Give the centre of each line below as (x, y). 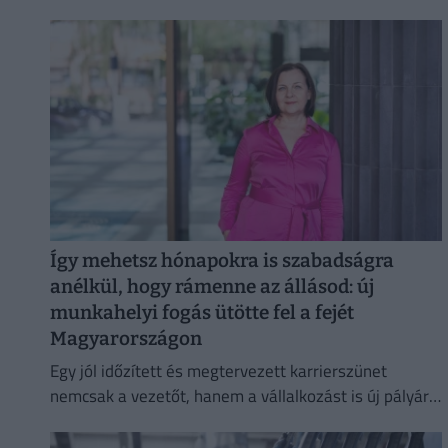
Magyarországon (125, 339)
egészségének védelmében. (150, 34)
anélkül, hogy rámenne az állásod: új (211, 287)
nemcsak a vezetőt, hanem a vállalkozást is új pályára (243, 396)
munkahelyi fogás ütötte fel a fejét (201, 313)
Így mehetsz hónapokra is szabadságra (221, 261)
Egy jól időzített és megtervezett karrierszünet (218, 371)
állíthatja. (83, 421)
